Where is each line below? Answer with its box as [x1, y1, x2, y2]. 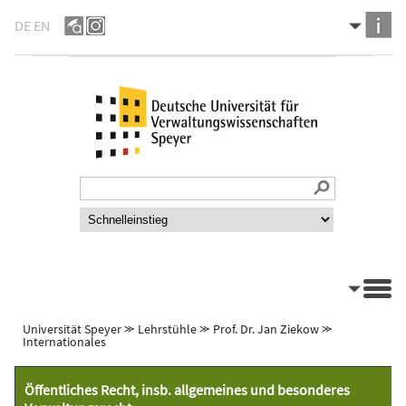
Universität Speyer [23, 321, 121, 337]
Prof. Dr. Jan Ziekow [213, 321, 319, 337]
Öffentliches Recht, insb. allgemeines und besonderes [24, 381, 350, 399]
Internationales [23, 333, 106, 350]
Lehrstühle [138, 321, 197, 337]
